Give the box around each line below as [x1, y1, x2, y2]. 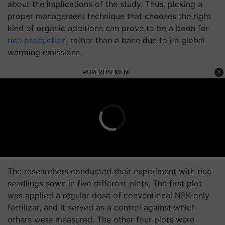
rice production [8, 35, 66, 45]
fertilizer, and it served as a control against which [8, 202, 196, 212]
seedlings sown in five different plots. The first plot [8, 178, 202, 188]
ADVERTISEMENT [83, 67, 132, 76]
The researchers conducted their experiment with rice [8, 166, 211, 176]
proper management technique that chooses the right [8, 11, 211, 21]
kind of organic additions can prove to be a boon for [8, 23, 209, 33]
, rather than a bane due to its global [66, 35, 205, 45]
